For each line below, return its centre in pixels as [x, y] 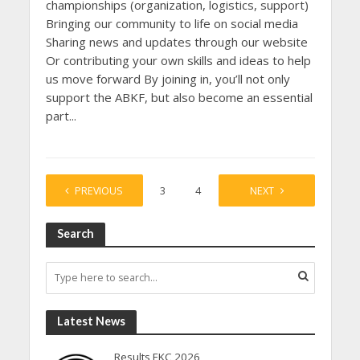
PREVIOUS [98, 190]
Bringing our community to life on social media [172, 23]
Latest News [91, 321]
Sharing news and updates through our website [176, 41]
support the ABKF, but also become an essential [179, 97]
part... [61, 115]
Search [75, 233]
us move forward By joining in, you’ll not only [168, 78]
